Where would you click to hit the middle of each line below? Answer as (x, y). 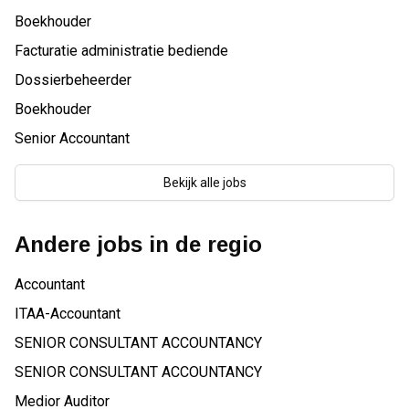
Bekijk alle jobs (204, 183)
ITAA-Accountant (68, 314)
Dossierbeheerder (73, 80)
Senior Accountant (72, 138)
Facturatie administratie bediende (121, 51)
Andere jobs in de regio (138, 244)
